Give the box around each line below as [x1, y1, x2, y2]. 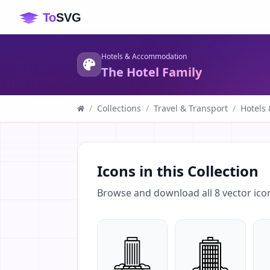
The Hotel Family [101, 64, 202, 80]
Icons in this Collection [97, 161, 259, 181]
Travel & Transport [154, 102, 228, 114]
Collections [97, 102, 141, 114]
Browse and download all [97, 186, 215, 199]
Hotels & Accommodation [101, 51, 187, 61]
